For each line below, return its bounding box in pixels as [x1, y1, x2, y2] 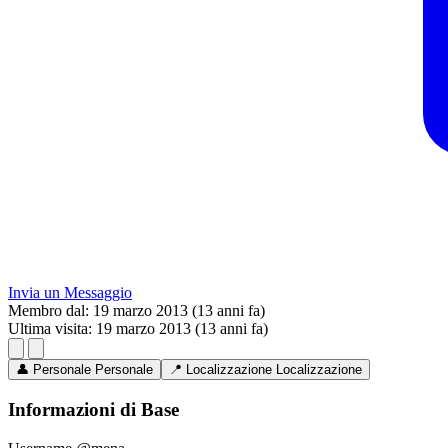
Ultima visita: [8, 320, 92, 338]
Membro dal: [8, 302, 89, 320]
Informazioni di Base [8, 399, 179, 421]
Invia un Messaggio [8, 284, 132, 302]
